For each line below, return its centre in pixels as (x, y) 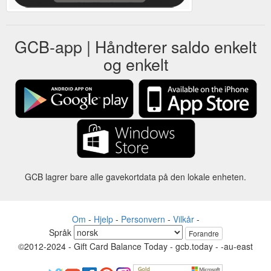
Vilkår (183, 219)
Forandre (204, 233)
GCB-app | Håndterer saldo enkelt (135, 46)
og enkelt (135, 64)
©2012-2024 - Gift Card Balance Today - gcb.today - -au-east (135, 247)
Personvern (143, 219)
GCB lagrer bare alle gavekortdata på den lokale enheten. (135, 176)
